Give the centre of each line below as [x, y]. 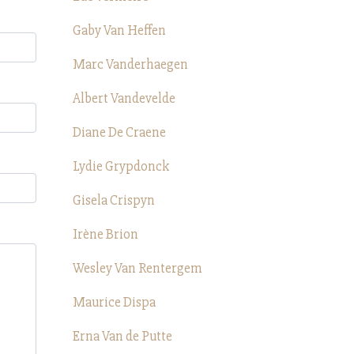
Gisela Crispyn [114, 200]
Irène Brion [105, 234]
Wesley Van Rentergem [137, 268]
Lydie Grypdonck [121, 166]
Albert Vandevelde [124, 98]
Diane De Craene [119, 132]
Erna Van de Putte [122, 336]
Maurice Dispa [114, 302]
